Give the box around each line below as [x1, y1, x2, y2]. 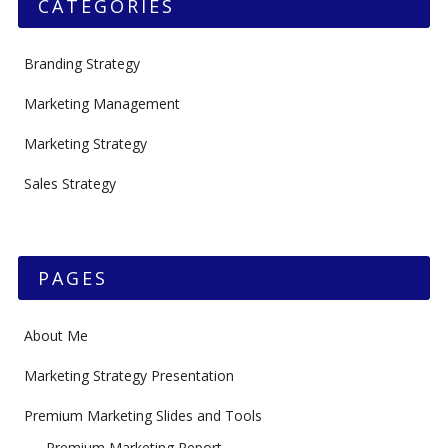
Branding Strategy [23, 54, 140, 74]
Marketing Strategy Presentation [23, 366, 234, 386]
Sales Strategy [23, 174, 116, 194]
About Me [23, 326, 88, 346]
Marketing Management [23, 94, 180, 114]
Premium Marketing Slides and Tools [23, 406, 262, 426]
